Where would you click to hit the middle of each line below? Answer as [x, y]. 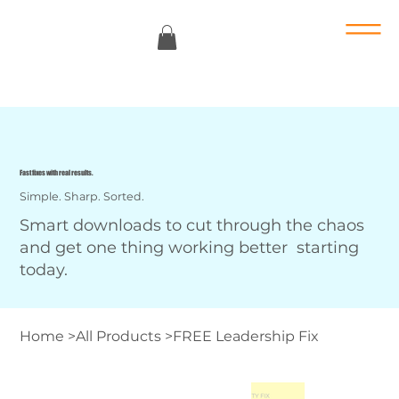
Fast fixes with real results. [57, 173]
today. [44, 269]
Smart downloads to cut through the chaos [192, 225]
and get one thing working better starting [190, 247]
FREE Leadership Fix [246, 337]
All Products [119, 337]
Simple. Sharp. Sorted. [82, 196]
